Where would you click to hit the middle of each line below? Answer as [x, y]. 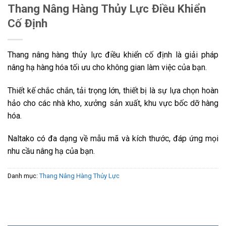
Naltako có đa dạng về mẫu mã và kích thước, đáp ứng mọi [113, 139]
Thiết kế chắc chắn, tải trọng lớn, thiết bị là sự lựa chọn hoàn [113, 90]
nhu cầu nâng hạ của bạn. [51, 151]
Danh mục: [23, 176]
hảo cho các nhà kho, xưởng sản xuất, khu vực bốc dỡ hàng [113, 103]
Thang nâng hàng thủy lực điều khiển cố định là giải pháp [113, 54]
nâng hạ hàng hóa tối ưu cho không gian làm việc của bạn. [107, 67]
